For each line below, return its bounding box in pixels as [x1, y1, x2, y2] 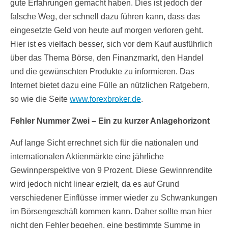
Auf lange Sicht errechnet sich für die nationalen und [10, 138, 198, 148]
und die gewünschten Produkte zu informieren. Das [10, 67, 194, 76]
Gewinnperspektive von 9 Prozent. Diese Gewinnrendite [10, 166, 212, 175]
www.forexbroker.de [70, 95, 141, 104]
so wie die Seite [10, 95, 70, 104]
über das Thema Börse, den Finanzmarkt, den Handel [10, 53, 204, 63]
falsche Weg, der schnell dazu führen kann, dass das [10, 12, 200, 21]
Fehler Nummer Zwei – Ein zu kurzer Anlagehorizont [10, 117, 210, 126]
